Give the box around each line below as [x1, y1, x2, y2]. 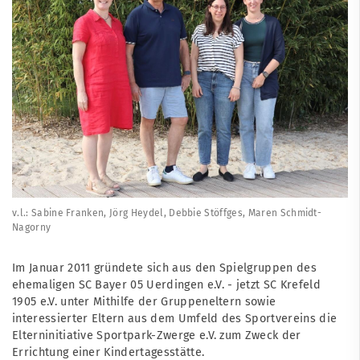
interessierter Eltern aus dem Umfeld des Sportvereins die [12, 312, 337, 326]
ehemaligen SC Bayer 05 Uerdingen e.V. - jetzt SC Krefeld [12, 278, 321, 292]
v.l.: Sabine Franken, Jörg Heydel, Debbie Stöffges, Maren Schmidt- [12, 207, 322, 219]
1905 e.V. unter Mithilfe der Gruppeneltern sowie [12, 295, 276, 309]
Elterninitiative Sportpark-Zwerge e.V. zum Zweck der [12, 329, 301, 343]
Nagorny [12, 222, 51, 234]
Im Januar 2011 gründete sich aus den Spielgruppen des [12, 261, 317, 276]
